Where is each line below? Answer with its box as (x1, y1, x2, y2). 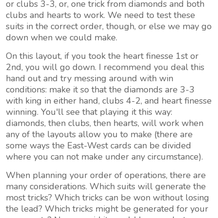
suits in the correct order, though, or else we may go (6, 20, 212, 32)
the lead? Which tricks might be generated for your (6, 203, 208, 215)
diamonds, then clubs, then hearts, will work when (6, 117, 203, 129)
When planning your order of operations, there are (6, 169, 206, 181)
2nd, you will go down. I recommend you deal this (6, 61, 204, 73)
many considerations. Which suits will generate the (6, 181, 206, 192)
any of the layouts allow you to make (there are (6, 128, 193, 140)
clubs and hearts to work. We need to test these (6, 9, 195, 21)
